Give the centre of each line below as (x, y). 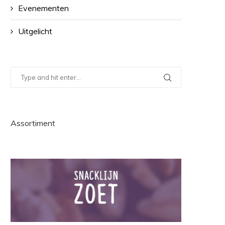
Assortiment (33, 123)
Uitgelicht (35, 31)
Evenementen (43, 8)
